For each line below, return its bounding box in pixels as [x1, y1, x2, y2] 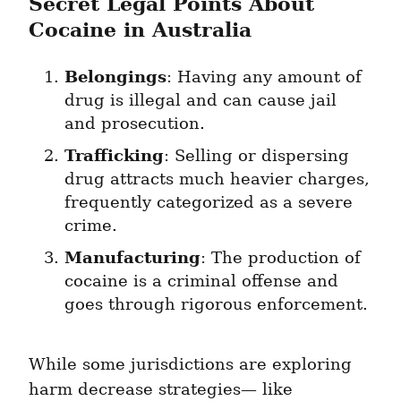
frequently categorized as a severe [64, 193, 353, 212]
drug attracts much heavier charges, [64, 170, 370, 189]
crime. [64, 217, 117, 235]
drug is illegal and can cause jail [64, 91, 337, 110]
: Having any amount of [166, 68, 362, 87]
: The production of [200, 249, 361, 268]
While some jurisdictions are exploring [29, 355, 352, 374]
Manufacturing [64, 248, 200, 268]
